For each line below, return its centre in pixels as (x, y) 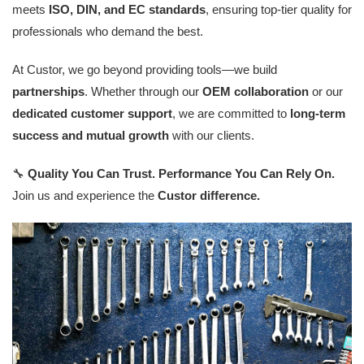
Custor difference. (209, 195)
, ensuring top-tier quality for (279, 9)
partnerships (48, 91)
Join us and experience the (85, 195)
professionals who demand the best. (108, 31)
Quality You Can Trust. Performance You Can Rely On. (181, 173)
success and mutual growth (91, 135)
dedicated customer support (92, 113)
